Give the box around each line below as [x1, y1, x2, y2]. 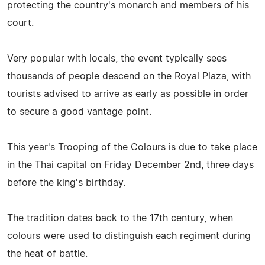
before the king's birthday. [7, 177, 125, 188]
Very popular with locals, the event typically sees [7, 53, 227, 63]
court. [7, 18, 34, 28]
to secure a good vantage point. [7, 106, 151, 117]
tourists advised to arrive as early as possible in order [7, 89, 248, 99]
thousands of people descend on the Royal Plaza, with [7, 71, 251, 81]
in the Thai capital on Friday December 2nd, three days [7, 160, 254, 170]
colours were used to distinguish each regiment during [7, 231, 251, 241]
